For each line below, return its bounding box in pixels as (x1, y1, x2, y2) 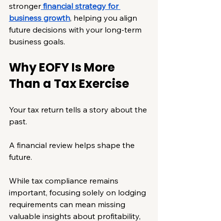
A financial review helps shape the (9, 140, 137, 150)
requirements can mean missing (9, 199, 127, 209)
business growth (9, 12, 70, 23)
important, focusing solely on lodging (9, 187, 148, 197)
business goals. (9, 36, 65, 46)
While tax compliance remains (9, 175, 120, 185)
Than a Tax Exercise (9, 75, 129, 92)
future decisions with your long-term (9, 24, 144, 35)
